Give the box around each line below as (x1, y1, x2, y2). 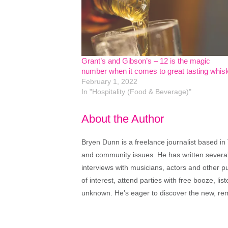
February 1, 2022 (81, 77, 137, 86)
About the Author (81, 112, 164, 125)
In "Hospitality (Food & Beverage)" (81, 88, 191, 96)
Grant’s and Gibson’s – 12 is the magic (81, 56, 210, 66)
